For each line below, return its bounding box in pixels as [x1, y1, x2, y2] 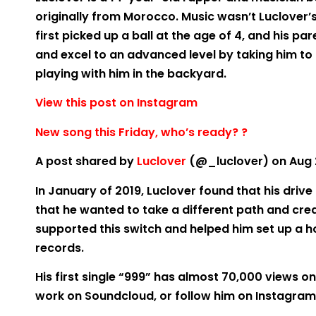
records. [35, 239, 84, 256]
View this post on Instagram [35, 95, 197, 111]
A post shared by [35, 153, 137, 170]
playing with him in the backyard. [35, 66, 226, 82]
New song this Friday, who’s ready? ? [35, 123, 248, 140]
